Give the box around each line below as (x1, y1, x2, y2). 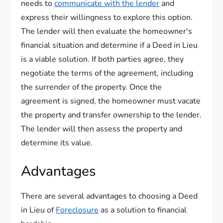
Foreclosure (56, 205, 99, 216)
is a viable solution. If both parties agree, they (21, 54, 184, 65)
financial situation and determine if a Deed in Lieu (21, 40, 198, 51)
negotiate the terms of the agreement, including (21, 68, 194, 79)
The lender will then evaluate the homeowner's (21, 26, 193, 37)
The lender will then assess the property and (21, 123, 183, 134)
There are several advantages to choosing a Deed (21, 191, 198, 202)
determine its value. (21, 137, 93, 148)
